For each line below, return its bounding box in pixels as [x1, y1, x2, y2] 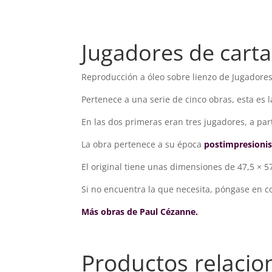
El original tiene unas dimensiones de [81, 161, 238, 173]
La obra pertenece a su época [81, 138, 205, 151]
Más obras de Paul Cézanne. [81, 206, 199, 218]
